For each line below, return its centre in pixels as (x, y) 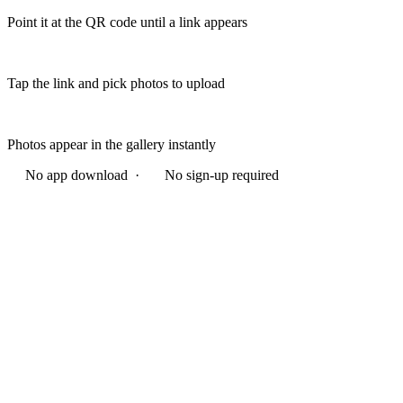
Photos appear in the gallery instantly (112, 144)
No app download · (86, 175)
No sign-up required (222, 175)
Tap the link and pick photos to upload (116, 83)
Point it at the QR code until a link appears (127, 22)
